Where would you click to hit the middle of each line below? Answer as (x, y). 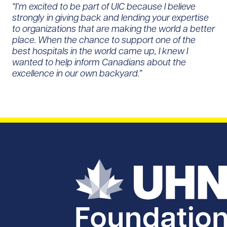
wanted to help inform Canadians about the (99, 62)
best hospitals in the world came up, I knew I (100, 51)
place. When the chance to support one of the (104, 40)
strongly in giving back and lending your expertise (110, 17)
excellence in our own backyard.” (77, 73)
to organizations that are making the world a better (113, 28)
